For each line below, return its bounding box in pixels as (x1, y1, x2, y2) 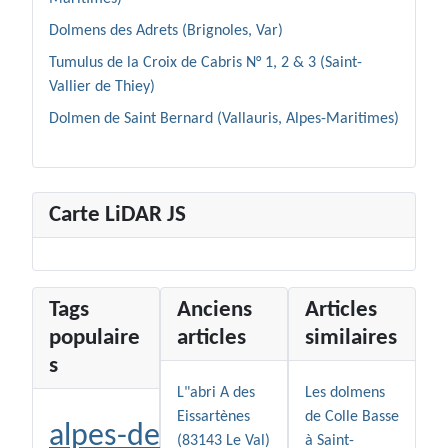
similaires (305, 326, 397, 351)
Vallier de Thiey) (49, 79, 155, 96)
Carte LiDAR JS (49, 203, 186, 228)
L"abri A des (177, 385, 255, 402)
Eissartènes (177, 409, 250, 426)
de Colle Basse (305, 409, 399, 426)
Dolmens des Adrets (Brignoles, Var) (49, 23, 283, 40)
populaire (49, 326, 140, 351)
